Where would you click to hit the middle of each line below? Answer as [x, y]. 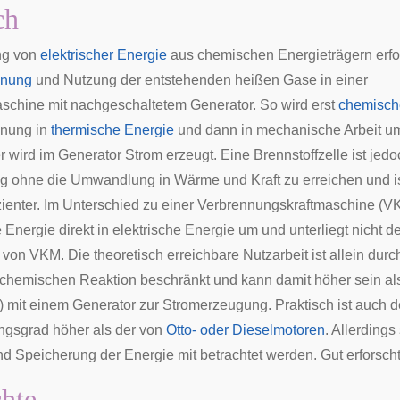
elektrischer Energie [104, 55]
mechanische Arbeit [319, 130]
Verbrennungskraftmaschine [286, 205]
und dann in [215, 130]
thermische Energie [112, 130]
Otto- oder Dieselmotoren [246, 330]
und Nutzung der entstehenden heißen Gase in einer [200, 80]
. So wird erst [296, 105]
